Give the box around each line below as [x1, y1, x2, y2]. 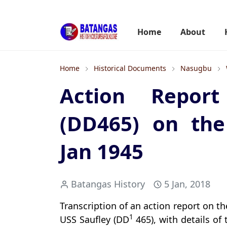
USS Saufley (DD [60, 213, 129, 225]
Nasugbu [180, 63, 212, 73]
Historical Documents [94, 63, 166, 73]
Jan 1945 [60, 137, 143, 165]
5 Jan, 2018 [164, 178, 210, 190]
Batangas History [71, 178, 145, 190]
